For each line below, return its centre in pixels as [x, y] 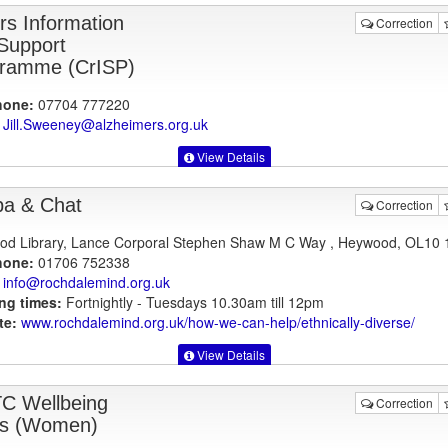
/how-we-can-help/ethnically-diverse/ [299, 321]
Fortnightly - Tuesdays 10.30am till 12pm [192, 301]
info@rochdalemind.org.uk [86, 281]
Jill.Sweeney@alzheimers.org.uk [105, 123]
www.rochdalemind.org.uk [102, 321]
